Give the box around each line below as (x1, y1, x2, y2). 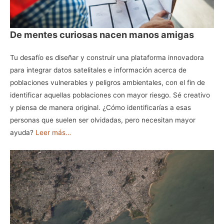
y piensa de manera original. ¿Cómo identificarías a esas (10, 103, 191, 112)
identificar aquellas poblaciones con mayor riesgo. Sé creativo (10, 91, 210, 99)
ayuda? (10, 128, 35, 137)
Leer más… (35, 128, 71, 137)
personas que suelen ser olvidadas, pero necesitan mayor (10, 116, 195, 124)
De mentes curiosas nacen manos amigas (10, 29, 194, 40)
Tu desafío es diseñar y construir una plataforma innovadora (10, 53, 204, 62)
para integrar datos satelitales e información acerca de (10, 66, 186, 74)
